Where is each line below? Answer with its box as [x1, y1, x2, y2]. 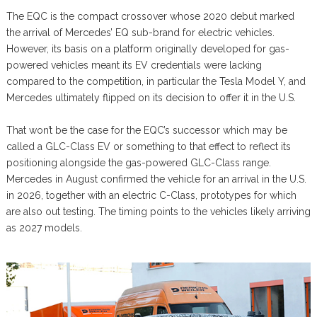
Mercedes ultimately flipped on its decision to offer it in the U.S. [6, 91, 296, 103]
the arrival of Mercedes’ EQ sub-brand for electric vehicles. [6, 26, 275, 38]
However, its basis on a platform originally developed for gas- [6, 42, 289, 54]
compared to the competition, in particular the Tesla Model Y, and [6, 75, 306, 87]
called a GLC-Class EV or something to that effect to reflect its [6, 140, 291, 152]
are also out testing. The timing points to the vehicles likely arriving [6, 205, 311, 217]
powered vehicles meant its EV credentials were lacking [6, 59, 262, 71]
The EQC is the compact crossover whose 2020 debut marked [6, 10, 294, 22]
